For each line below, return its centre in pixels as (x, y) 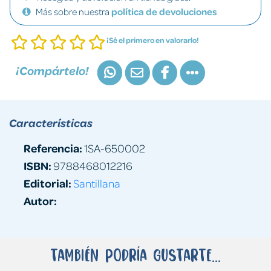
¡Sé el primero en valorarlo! (153, 40)
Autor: (40, 200)
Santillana (97, 183)
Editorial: (47, 183)
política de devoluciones (164, 11)
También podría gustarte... (135, 255)
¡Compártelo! (52, 71)
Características (51, 122)
